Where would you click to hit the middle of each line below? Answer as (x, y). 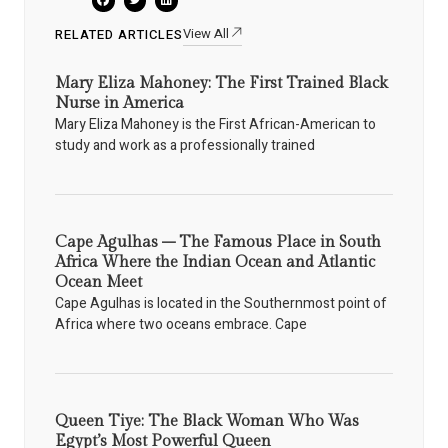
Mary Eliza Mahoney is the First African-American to (215, 124)
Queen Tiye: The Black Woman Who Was (207, 422)
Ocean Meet (98, 283)
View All (206, 33)
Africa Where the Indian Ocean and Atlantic (215, 263)
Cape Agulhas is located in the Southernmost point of (221, 304)
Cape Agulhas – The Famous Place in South (218, 243)
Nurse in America (119, 103)
